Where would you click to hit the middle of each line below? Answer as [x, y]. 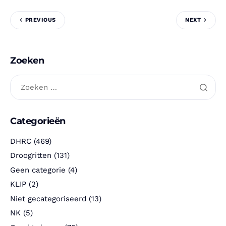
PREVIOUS [41, 20]
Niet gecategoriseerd [48, 199]
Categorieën [38, 121]
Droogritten [31, 156]
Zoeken [27, 60]
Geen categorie [38, 170]
